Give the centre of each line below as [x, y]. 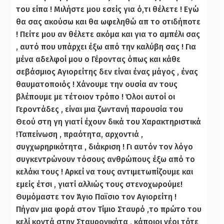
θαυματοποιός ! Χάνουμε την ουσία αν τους [97, 84]
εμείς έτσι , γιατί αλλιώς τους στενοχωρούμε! [99, 184]
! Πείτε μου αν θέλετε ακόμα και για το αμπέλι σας [108, 34]
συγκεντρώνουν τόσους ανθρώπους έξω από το [106, 159]
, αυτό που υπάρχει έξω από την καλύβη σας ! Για [106, 46]
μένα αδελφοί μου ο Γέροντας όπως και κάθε [98, 59]
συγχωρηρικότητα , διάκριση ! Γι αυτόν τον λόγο [105, 146]
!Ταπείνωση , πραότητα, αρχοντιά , [80, 134]
